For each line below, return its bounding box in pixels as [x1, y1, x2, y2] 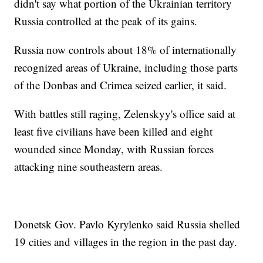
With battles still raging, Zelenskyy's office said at [14, 106, 236, 122]
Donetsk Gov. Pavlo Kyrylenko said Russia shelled [14, 217, 241, 232]
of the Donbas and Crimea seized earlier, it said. [14, 77, 227, 93]
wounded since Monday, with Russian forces [14, 141, 214, 157]
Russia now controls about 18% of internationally [14, 42, 237, 58]
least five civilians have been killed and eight [14, 124, 213, 139]
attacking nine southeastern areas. [14, 159, 163, 174]
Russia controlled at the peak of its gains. [14, 14, 198, 29]
